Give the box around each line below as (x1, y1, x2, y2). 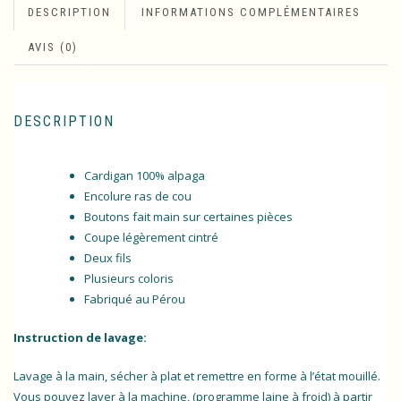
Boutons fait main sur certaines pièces (84, 209, 293, 226)
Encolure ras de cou (84, 188, 192, 205)
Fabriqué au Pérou (84, 291, 185, 308)
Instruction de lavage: (13, 328, 147, 346)
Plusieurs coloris (84, 270, 174, 287)
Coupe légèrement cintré (84, 229, 218, 246)
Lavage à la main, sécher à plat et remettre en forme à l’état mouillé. (13, 367, 380, 384)
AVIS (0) (28, 39, 78, 54)
